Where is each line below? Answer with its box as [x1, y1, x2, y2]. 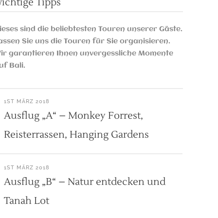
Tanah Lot [3, 195, 49, 207]
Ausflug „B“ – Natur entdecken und [3, 176, 165, 188]
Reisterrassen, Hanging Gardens [3, 128, 149, 141]
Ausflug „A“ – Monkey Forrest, [3, 109, 143, 122]
